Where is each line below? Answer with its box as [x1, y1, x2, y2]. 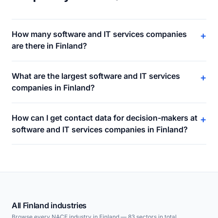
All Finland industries [12, 200, 87, 211]
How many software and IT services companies [12, 29, 187, 39]
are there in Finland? [12, 41, 87, 51]
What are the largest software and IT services [12, 71, 180, 81]
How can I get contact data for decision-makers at [12, 112, 198, 123]
